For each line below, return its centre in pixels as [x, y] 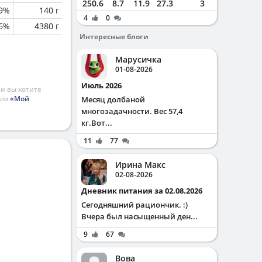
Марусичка [138, 59]
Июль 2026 [105, 85]
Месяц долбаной [113, 99]
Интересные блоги [114, 37]
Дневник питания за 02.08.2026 [145, 191]
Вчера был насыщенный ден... [139, 216]
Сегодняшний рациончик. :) [135, 205]
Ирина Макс [140, 165]
